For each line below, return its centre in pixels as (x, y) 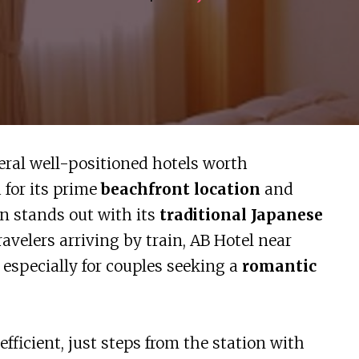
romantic (279, 266)
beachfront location (180, 190)
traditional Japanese (241, 215)
